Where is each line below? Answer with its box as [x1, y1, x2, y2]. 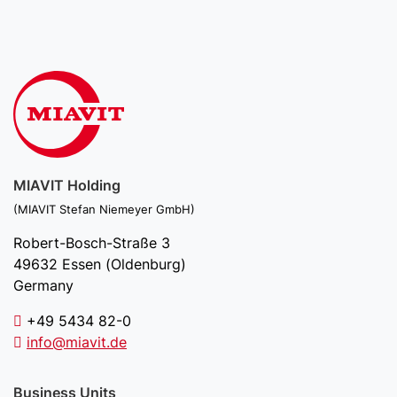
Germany [13, 276, 74, 294]
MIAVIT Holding [13, 176, 121, 194]
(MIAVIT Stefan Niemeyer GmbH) [13, 202, 195, 216]
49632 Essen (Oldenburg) [13, 255, 186, 273]
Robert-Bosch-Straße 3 [13, 234, 170, 252]
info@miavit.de [27, 333, 127, 351]
